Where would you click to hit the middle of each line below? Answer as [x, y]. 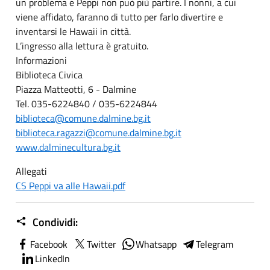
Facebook [49, 244]
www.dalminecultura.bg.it [68, 147]
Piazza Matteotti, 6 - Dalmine [76, 89]
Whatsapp [156, 244]
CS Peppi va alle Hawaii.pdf [71, 185]
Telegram [215, 244]
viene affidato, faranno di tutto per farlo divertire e [119, 17]
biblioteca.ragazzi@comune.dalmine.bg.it [99, 132]
